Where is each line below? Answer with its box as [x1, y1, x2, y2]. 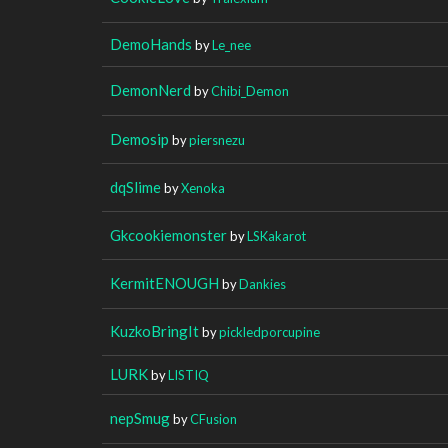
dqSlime [110, 177, 161, 196]
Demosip [110, 129, 169, 148]
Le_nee [212, 36, 251, 53]
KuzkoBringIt [110, 321, 199, 340]
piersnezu [189, 131, 245, 148]
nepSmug [110, 408, 170, 427]
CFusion [190, 410, 237, 427]
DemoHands [110, 34, 192, 53]
